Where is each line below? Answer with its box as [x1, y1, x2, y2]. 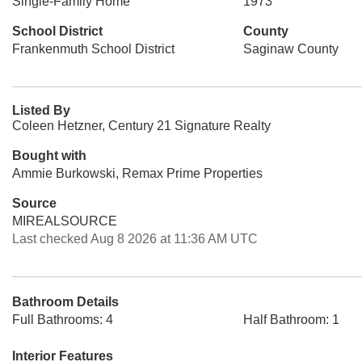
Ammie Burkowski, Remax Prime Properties [12, 166, 263, 180]
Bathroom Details [12, 295, 119, 309]
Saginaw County [242, 42, 339, 56]
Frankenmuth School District [12, 42, 175, 56]
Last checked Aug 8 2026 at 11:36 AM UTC [12, 232, 258, 246]
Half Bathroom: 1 [242, 313, 339, 326]
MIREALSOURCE [12, 214, 117, 228]
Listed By [12, 103, 70, 117]
